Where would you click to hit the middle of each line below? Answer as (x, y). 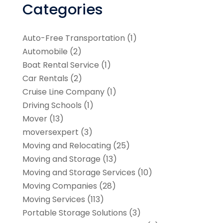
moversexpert (50, 132)
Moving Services (54, 200)
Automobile (45, 52)
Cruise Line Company (63, 92)
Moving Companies (59, 186)
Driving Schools (52, 106)
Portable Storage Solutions (74, 213)
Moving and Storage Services (79, 173)
